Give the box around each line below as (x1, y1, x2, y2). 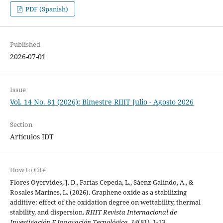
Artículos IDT (9, 131, 54, 141)
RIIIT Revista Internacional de (85, 207, 177, 217)
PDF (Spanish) (24, 4, 69, 13)
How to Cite (9, 165, 46, 174)
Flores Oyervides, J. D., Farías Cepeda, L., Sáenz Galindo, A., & (9, 177, 194, 187)
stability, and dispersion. (9, 207, 86, 217)
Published (9, 39, 40, 49)
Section (9, 119, 32, 129)
